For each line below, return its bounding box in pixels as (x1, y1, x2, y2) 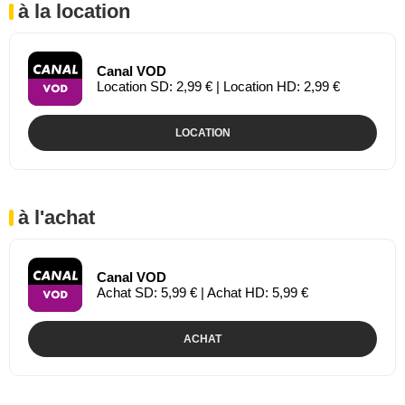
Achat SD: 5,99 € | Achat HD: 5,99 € (97, 284, 308, 300)
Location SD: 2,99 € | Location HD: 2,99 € (97, 78, 340, 94)
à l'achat (18, 205, 95, 229)
